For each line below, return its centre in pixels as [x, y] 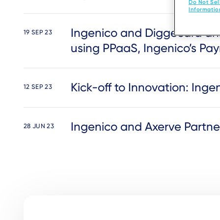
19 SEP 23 [38, 32]
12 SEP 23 [38, 87]
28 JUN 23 [39, 126]
